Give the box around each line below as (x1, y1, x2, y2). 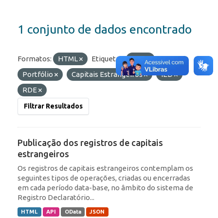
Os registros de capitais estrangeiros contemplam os (18, 164, 193, 173)
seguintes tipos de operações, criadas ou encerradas (18, 174, 190, 182)
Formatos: (18, 54, 52, 63)
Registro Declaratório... (18, 193, 94, 202)
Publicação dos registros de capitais (18, 138, 163, 148)
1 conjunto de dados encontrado (18, 22, 192, 36)
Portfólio (22, 70, 54, 79)
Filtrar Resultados (24, 102, 83, 110)
